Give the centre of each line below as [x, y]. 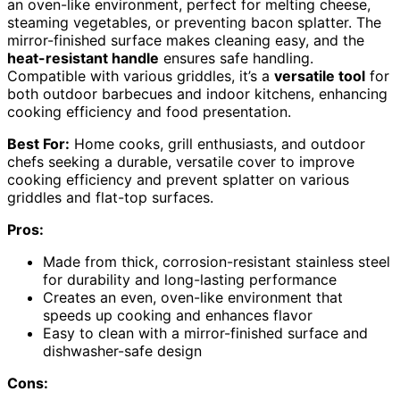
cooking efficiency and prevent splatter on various [178, 180]
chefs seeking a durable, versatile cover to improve [181, 162]
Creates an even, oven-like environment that [193, 298]
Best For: [38, 144]
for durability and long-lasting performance [190, 280]
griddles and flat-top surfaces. [110, 198]
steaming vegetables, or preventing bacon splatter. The [194, 23]
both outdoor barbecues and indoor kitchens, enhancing [197, 94]
